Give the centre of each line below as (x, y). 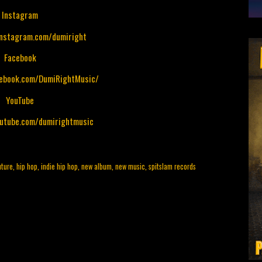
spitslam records (172, 166)
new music (130, 166)
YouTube (20, 100)
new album (96, 166)
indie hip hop (59, 166)
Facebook (20, 58)
